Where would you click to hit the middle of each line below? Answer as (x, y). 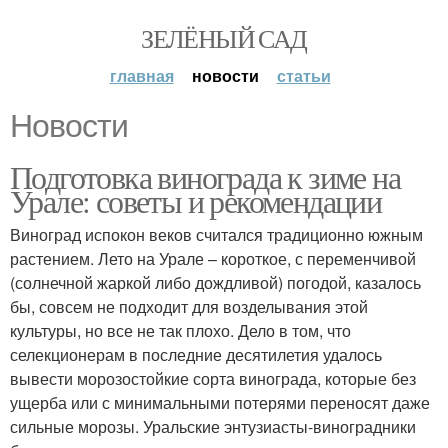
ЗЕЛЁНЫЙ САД (224, 38)
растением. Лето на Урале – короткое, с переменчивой (213, 258)
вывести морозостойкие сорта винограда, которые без (213, 378)
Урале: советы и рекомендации (196, 200)
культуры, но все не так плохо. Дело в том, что (180, 330)
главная (141, 75)
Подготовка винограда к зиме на (205, 176)
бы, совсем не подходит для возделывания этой (189, 306)
